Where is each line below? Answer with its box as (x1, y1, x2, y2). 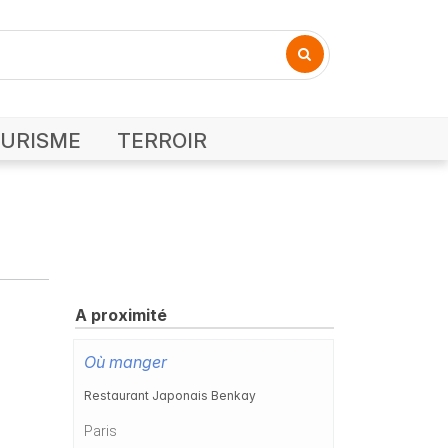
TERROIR (117, 128, 207, 154)
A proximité (75, 305, 167, 326)
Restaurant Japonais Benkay (84, 388, 256, 404)
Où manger (84, 352, 167, 373)
